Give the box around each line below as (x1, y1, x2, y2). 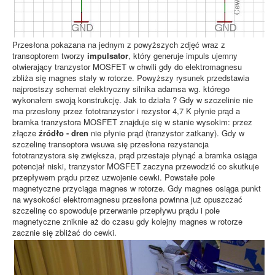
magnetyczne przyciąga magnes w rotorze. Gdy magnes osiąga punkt (12, 182, 261, 194)
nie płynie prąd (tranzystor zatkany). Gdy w (88, 126, 244, 139)
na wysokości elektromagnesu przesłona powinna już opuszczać (12, 193, 242, 205)
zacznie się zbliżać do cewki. (12, 226, 117, 238)
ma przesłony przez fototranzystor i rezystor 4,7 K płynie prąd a (12, 104, 240, 117)
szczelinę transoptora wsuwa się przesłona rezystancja (12, 137, 209, 150)
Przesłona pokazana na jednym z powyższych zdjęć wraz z (12, 38, 225, 50)
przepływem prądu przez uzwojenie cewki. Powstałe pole (12, 171, 215, 183)
